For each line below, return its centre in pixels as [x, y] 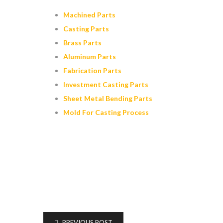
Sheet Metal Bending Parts [108, 98]
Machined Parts [89, 15]
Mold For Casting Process [106, 112]
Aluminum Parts [90, 56]
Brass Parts [82, 43]
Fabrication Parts [92, 70]
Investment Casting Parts [106, 84]
